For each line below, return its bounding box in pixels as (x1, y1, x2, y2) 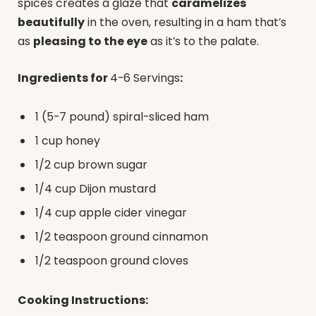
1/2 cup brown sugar (35, 157, 147, 174)
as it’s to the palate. (147, 32, 259, 49)
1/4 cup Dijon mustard (35, 181, 156, 197)
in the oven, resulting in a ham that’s (85, 13, 286, 30)
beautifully (18, 13, 85, 30)
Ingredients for (18, 69, 110, 86)
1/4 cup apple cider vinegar (35, 205, 187, 221)
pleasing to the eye (33, 32, 147, 49)
